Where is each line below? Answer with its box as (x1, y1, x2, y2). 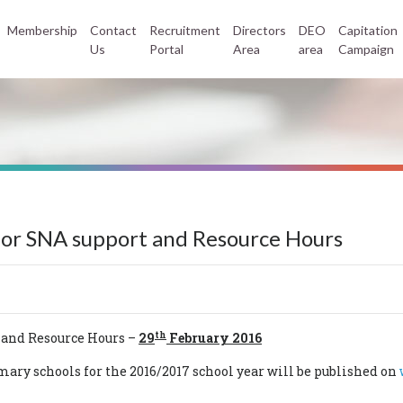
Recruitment (149, 22, 220, 38)
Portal (149, 40, 184, 57)
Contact (90, 22, 137, 38)
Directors (233, 22, 286, 38)
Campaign (338, 40, 394, 57)
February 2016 (166, 329, 262, 346)
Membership (7, 22, 77, 38)
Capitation (338, 22, 398, 38)
